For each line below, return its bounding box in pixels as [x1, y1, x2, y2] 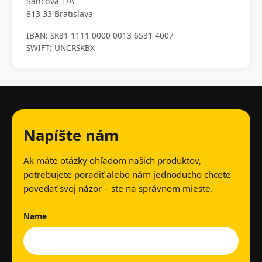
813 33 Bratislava [26, 8, 93, 20]
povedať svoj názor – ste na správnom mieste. [23, 182, 213, 195]
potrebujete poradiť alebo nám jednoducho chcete [23, 168, 231, 181]
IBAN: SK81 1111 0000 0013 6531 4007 [26, 30, 174, 42]
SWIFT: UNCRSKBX [26, 42, 95, 54]
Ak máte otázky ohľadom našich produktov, [23, 154, 201, 167]
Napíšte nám [23, 125, 119, 146]
